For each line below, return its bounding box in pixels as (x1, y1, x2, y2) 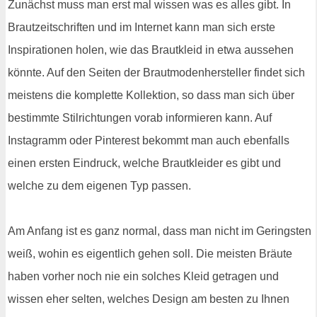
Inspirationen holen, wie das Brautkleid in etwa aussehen (8, 43, 294, 56)
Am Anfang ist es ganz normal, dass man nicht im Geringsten (8, 224, 311, 237)
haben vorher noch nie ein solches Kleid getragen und (8, 270, 279, 282)
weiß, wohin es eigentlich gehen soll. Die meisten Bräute (8, 247, 292, 260)
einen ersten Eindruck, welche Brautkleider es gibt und (8, 156, 281, 169)
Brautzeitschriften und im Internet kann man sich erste (8, 21, 275, 33)
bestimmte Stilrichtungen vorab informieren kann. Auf (8, 111, 272, 124)
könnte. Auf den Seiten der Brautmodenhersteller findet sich (8, 66, 305, 79)
